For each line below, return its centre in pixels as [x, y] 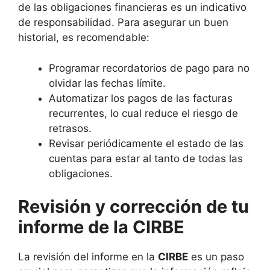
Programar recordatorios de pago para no [149, 68]
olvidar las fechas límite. [107, 83]
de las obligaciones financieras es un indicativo [132, 8]
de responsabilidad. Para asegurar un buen [123, 23]
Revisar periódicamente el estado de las [146, 143]
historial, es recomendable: [84, 38]
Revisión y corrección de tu [133, 207]
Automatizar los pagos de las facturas [141, 98]
